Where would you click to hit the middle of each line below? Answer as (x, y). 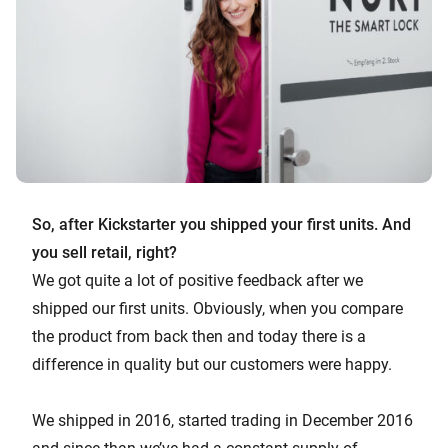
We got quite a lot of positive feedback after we (197, 280)
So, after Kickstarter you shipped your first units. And (221, 224)
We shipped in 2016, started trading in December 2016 (222, 420)
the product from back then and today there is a (199, 336)
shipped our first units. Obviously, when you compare (217, 308)
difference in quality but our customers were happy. (212, 364)
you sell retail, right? (104, 252)
